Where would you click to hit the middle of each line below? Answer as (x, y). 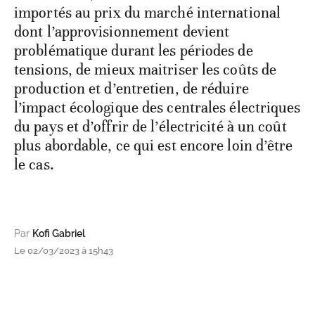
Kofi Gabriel (59, 234)
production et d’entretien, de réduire (131, 89)
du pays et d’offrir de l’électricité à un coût (150, 127)
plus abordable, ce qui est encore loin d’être (154, 146)
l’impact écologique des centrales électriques (157, 108)
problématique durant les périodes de (134, 51)
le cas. (34, 165)
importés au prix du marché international (148, 13)
